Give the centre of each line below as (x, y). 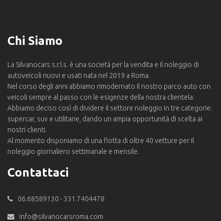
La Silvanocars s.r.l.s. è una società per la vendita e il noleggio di (103, 64)
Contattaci (38, 172)
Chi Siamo (35, 40)
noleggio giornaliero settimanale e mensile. (73, 151)
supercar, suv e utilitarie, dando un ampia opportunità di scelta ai (105, 119)
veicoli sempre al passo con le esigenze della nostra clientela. (101, 97)
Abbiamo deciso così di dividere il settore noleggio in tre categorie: (110, 108)
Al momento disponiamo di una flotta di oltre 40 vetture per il (101, 140)
